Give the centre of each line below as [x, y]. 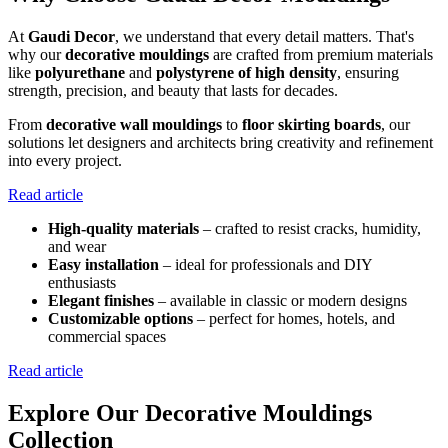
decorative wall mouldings [134, 124]
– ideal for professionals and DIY [265, 264]
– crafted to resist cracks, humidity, [310, 228]
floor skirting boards [311, 124]
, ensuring [368, 72]
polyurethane [80, 72]
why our [36, 54]
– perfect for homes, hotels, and [294, 318]
